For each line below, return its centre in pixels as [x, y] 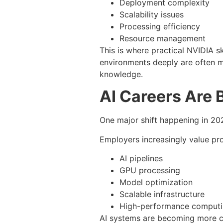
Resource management [163, 39]
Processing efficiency [160, 27]
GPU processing [150, 170]
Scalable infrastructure [162, 194]
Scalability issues [152, 15]
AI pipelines [141, 159]
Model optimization [156, 182]
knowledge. [121, 74]
